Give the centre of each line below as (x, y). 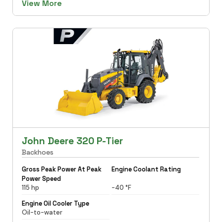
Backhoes (37, 152)
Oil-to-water (42, 212)
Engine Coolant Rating (146, 169)
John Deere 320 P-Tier (72, 141)
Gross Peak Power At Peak (61, 169)
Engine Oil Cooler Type (55, 203)
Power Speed (41, 178)
